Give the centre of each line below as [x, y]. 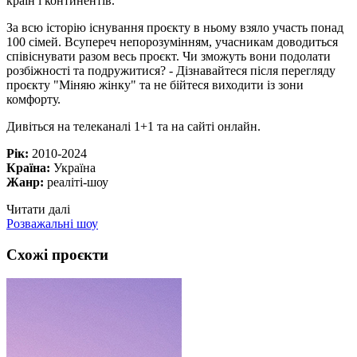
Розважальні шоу [52, 223]
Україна [73, 167]
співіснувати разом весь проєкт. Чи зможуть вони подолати [169, 56]
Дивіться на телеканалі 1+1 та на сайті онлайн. [133, 126]
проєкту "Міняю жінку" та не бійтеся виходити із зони [155, 84]
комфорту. [33, 99]
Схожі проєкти [57, 254]
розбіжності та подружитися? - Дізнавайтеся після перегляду [171, 70]
